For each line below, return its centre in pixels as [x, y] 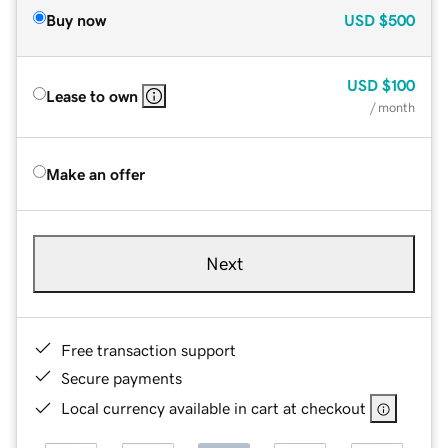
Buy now [76, 19]
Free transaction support [148, 349]
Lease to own [92, 95]
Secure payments [121, 377]
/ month [392, 107]
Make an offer [95, 173]
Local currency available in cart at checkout [213, 407]
